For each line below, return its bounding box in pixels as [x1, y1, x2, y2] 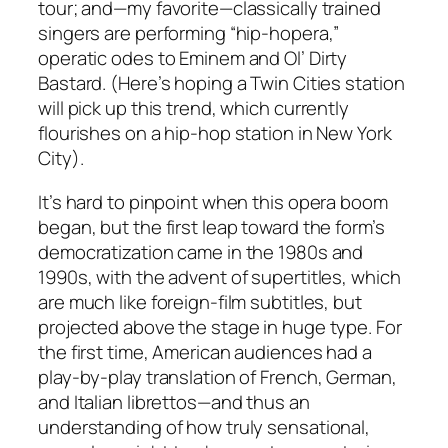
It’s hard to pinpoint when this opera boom [38, 188, 388, 215]
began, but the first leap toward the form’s [38, 213, 385, 240]
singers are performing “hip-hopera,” [38, 20, 340, 47]
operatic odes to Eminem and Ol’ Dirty [38, 45, 348, 72]
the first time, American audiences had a [38, 338, 372, 365]
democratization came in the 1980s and [38, 238, 364, 265]
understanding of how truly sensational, [38, 413, 371, 440]
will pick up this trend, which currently [38, 95, 349, 122]
